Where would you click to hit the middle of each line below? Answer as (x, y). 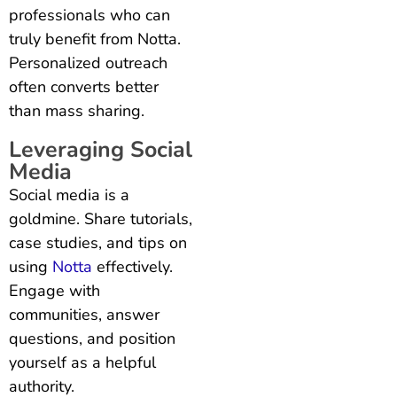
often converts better (84, 86)
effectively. (132, 266)
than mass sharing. (77, 110)
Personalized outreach (88, 62)
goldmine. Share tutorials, (101, 218)
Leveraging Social (101, 149)
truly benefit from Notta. (95, 39)
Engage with (54, 290)
